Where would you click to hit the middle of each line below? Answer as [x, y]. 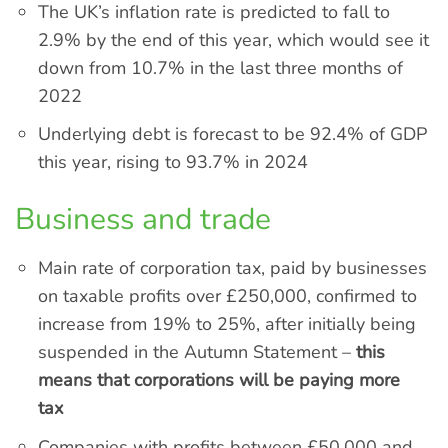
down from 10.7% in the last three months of [221, 67]
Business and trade [143, 219]
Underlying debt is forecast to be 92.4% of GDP [233, 134]
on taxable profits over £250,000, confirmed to [228, 295]
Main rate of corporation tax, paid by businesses [233, 267]
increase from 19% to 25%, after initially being [227, 323]
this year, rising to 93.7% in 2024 [173, 162]
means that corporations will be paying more [219, 379]
